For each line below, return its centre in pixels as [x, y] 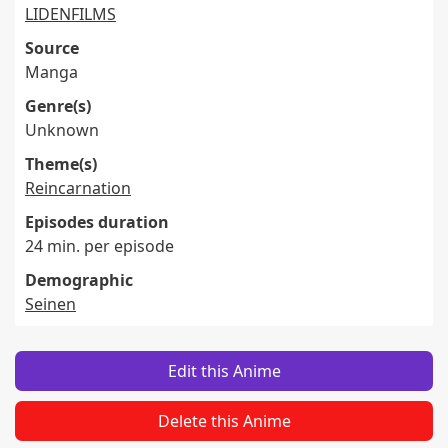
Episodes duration [97, 222]
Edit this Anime [224, 371]
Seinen [50, 304]
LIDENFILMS [70, 14]
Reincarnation [78, 188]
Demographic [79, 280]
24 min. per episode [99, 246]
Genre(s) [58, 106]
